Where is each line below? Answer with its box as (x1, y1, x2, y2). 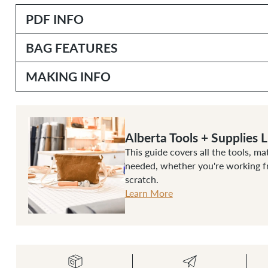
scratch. (124, 173, 159, 185)
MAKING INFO (25, 67, 111, 85)
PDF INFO (25, 10, 84, 28)
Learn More (124, 187, 173, 199)
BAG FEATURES (25, 38, 118, 56)
